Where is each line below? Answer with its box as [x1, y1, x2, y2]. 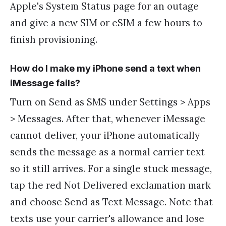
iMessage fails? [10, 78, 80, 89]
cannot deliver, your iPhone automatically [10, 129, 200, 141]
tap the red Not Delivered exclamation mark [10, 179, 211, 191]
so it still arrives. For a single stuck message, [10, 162, 212, 175]
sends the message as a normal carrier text [10, 145, 205, 158]
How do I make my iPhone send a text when [10, 63, 201, 74]
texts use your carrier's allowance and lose [10, 212, 204, 224]
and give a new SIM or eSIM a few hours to [10, 16, 202, 29]
